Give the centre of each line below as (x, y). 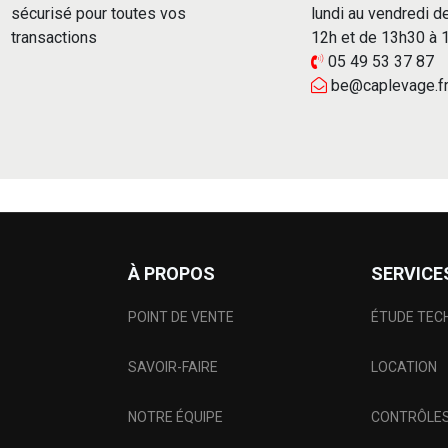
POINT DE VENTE (180, 316)
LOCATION (406, 366)
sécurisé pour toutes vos (98, 13)
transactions (56, 37)
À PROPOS (171, 273)
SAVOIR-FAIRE (172, 366)
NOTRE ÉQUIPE (175, 416)
